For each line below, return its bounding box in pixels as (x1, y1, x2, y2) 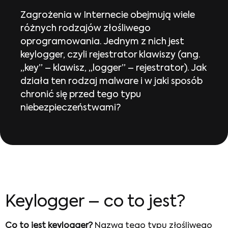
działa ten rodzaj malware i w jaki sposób (20, 77, 203, 86)
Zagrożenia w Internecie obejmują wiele (20, 11, 195, 20)
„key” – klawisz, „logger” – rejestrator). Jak (20, 64, 207, 73)
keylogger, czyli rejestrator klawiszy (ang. (20, 50, 201, 60)
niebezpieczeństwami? (20, 103, 121, 112)
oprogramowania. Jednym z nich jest (20, 37, 184, 46)
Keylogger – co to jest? (5, 194, 185, 210)
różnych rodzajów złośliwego (20, 24, 151, 33)
